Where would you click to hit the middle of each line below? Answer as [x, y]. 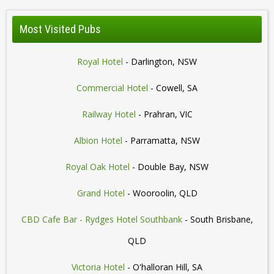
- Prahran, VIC [164, 114]
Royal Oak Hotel [98, 167]
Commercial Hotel [112, 88]
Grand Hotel [101, 193]
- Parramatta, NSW [161, 141]
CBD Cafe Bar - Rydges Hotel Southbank [102, 220]
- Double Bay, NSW [169, 167]
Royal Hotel [100, 62]
